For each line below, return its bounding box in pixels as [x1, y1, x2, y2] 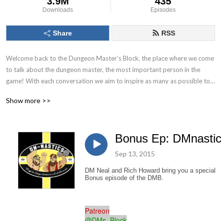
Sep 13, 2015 [115, 149, 155, 158]
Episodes [150, 6, 176, 13]
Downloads [42, 6, 74, 13]
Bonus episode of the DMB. [85, 174, 164, 182]
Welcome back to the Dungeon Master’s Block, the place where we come [6, 54, 214, 62]
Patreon [85, 205, 110, 216]
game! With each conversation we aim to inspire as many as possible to [6, 77, 210, 85]
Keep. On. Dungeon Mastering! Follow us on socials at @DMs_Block [6, 88, 200, 96]
